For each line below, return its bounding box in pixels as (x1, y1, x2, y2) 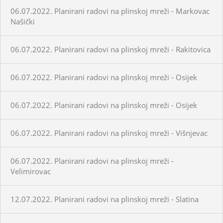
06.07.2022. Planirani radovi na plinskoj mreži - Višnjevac (10, 127, 208, 138)
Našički (10, 16, 35, 26)
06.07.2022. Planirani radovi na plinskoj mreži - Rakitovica (10, 44, 211, 54)
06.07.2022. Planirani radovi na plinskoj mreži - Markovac (10, 5, 210, 16)
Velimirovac (10, 166, 51, 176)
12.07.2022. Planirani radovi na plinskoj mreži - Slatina (10, 194, 199, 204)
